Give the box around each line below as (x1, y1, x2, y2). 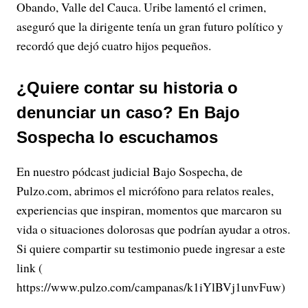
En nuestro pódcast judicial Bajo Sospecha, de (16, 163, 243, 179)
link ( (16, 259, 43, 276)
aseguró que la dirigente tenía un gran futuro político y (16, 18, 283, 34)
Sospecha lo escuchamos (16, 128, 218, 146)
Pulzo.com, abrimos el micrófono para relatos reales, (16, 182, 274, 199)
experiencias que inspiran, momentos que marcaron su (16, 201, 282, 218)
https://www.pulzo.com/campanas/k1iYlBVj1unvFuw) (16, 278, 285, 295)
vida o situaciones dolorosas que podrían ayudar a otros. (16, 221, 290, 237)
